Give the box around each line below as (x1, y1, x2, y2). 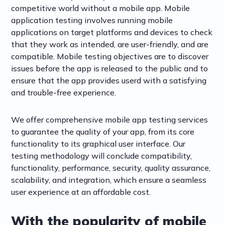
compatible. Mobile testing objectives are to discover (11, 51, 209, 62)
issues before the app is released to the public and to (11, 63, 208, 74)
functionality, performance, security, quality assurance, (11, 163, 211, 173)
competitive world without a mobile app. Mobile (11, 3, 190, 14)
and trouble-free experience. (11, 87, 117, 98)
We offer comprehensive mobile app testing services (11, 115, 208, 125)
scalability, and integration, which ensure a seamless (11, 175, 207, 185)
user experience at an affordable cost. (11, 187, 151, 197)
